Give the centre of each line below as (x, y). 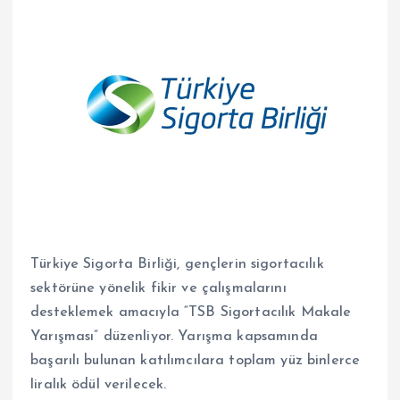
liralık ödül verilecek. (99, 385)
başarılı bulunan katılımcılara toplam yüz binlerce (196, 361)
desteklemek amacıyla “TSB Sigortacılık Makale (191, 313)
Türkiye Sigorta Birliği (104, 265)
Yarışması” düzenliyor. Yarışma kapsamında (174, 337)
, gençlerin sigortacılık (250, 265)
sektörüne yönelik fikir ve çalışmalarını (158, 289)
